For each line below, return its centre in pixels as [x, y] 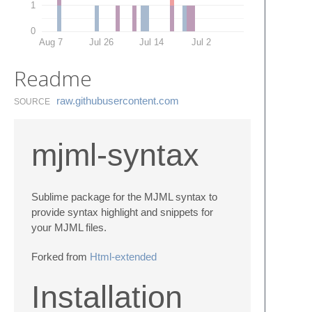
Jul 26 [101, 42]
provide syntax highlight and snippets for [122, 212]
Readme [53, 78]
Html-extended [123, 257]
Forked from [61, 257]
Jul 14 [151, 42]
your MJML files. [69, 227]
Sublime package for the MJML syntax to [124, 197]
